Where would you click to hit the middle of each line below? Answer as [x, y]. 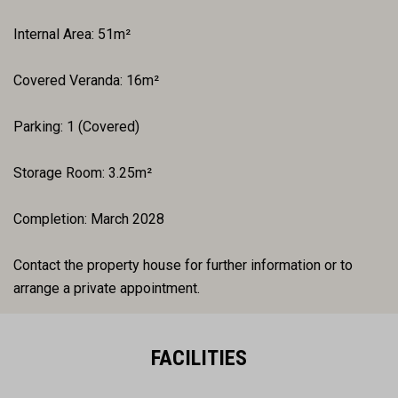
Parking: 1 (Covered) [76, 126]
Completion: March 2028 [89, 219]
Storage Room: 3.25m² [83, 172]
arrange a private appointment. [107, 288]
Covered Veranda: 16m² [86, 80]
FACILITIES [199, 358]
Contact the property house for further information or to [183, 265]
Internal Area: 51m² [72, 34]
